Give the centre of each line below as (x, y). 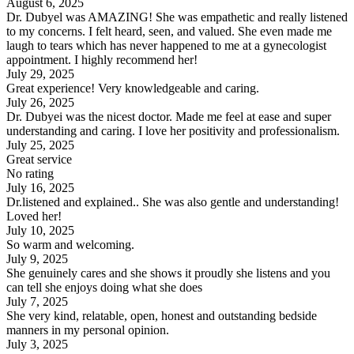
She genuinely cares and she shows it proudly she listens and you (168, 273)
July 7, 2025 (37, 302)
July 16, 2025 (40, 188)
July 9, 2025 (37, 259)
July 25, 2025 (40, 145)
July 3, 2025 (37, 345)
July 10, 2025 (40, 231)
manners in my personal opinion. (88, 330)
